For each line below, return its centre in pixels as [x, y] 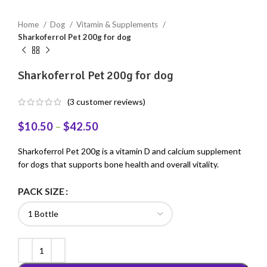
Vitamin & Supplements [118, 24]
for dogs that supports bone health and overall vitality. [118, 164]
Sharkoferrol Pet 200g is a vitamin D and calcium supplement [130, 151]
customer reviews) [110, 102]
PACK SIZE [41, 191]
